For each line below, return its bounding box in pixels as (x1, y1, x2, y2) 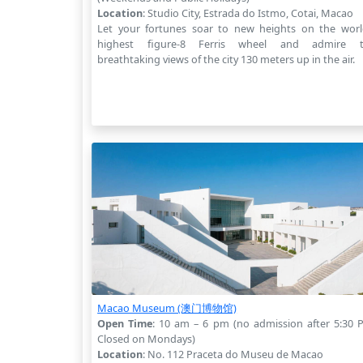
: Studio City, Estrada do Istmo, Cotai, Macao (143, 5, 354, 20)
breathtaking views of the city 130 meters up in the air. (97, 51, 356, 66)
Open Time (97, 315, 153, 331)
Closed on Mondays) (97, 331, 196, 346)
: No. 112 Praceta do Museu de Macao (143, 346, 324, 361)
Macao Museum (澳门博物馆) (97, 300, 237, 315)
